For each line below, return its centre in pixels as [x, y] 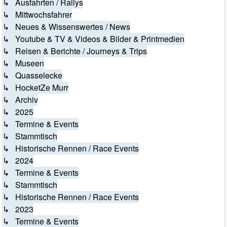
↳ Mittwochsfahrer [37, 14]
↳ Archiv [20, 100]
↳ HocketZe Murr [35, 87]
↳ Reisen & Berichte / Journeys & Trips [75, 51]
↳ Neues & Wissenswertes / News [66, 27]
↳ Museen [23, 63]
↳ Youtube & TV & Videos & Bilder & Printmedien [93, 39]
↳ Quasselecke [32, 75]
